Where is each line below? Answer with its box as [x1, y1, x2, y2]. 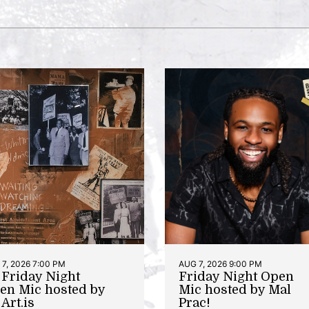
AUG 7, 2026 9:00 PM [179, 258, 262, 269]
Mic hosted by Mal [179, 282, 291, 297]
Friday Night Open [179, 269, 294, 283]
